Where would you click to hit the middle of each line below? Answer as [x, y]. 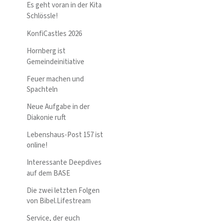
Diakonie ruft [46, 117]
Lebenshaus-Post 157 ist [65, 135]
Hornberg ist [46, 51]
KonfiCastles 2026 [54, 34]
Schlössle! [42, 16]
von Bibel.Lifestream [59, 201]
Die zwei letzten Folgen [63, 190]
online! [37, 146]
